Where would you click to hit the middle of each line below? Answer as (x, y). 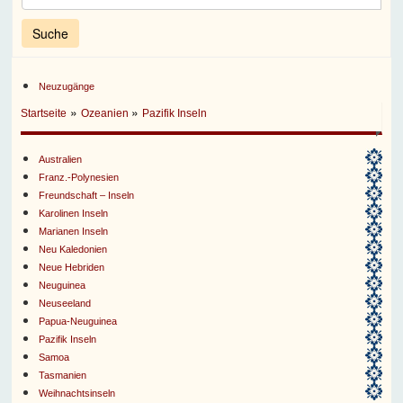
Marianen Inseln (74, 232)
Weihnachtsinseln (77, 394)
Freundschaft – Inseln (87, 196)
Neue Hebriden (72, 268)
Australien (61, 160)
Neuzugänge (67, 87)
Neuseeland (65, 304)
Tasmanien (63, 376)
